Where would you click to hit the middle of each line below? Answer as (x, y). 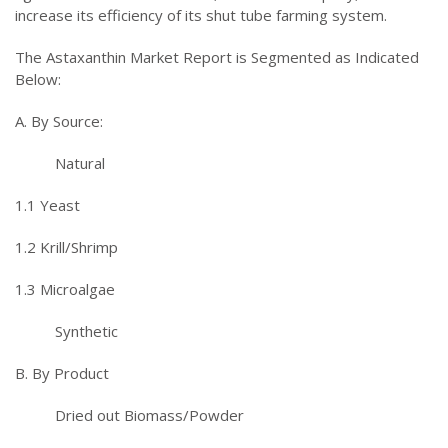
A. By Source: (59, 120)
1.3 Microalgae (65, 288)
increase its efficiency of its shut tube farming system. (201, 14)
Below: (38, 78)
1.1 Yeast (47, 204)
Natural (80, 162)
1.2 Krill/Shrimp (66, 246)
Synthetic (86, 330)
